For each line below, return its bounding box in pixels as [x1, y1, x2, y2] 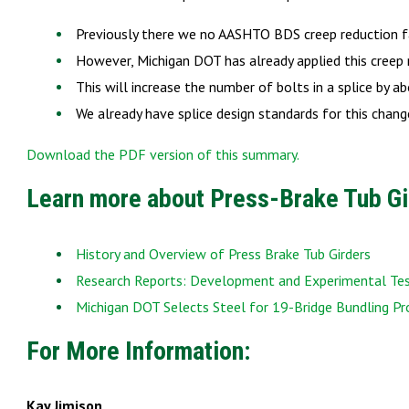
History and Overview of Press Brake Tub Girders [76, 244, 371, 263]
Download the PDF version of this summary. [26, 145, 299, 164]
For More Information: [26, 335, 250, 366]
